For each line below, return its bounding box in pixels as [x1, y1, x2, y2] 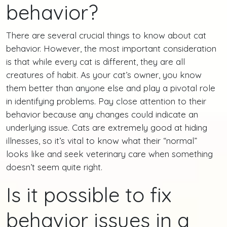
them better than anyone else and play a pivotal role [6, 82, 215, 93]
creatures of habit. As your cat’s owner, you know [6, 69, 202, 80]
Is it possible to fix [6, 181, 171, 207]
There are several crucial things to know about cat [6, 29, 206, 41]
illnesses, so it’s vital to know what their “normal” [6, 135, 197, 146]
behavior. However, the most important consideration [6, 43, 216, 54]
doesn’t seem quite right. [6, 161, 102, 172]
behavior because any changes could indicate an [6, 108, 198, 120]
